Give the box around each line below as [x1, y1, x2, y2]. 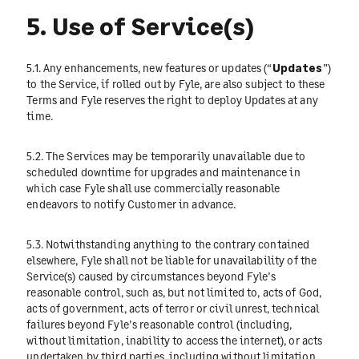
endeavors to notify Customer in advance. [26, 197, 236, 212]
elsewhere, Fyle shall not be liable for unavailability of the [26, 253, 317, 268]
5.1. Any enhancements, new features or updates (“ [26, 60, 272, 75]
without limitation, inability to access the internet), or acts [26, 333, 323, 348]
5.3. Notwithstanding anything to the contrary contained [26, 237, 310, 252]
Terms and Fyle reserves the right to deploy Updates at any [26, 92, 318, 107]
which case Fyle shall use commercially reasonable [26, 181, 280, 196]
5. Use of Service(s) [26, 10, 254, 40]
